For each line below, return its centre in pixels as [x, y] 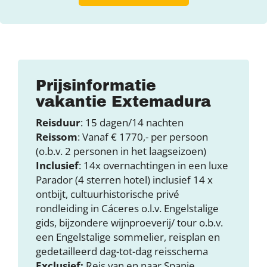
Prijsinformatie [96, 85]
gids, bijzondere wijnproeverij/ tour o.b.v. [129, 222]
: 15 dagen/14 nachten [132, 122]
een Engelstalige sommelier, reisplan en [128, 237]
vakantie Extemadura [123, 101]
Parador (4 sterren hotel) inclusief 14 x [124, 179]
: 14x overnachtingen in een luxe [153, 165]
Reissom [57, 136]
